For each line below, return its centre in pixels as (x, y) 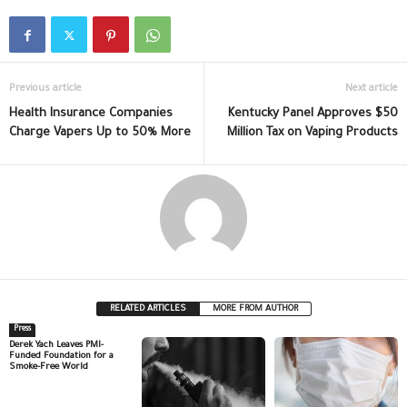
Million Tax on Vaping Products (313, 134)
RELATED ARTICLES (148, 310)
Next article (372, 89)
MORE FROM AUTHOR (255, 310)
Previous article (45, 89)
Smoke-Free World (49, 368)
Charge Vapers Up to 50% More (100, 134)
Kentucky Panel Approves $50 (313, 114)
